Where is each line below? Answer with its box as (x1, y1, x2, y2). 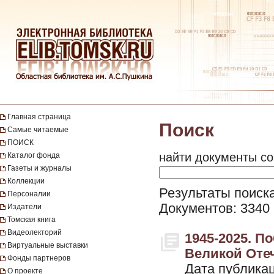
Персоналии (7, 190, 51, 198)
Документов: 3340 (159, 201, 270, 216)
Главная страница (7, 113, 71, 121)
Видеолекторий (7, 228, 62, 237)
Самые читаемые (7, 125, 68, 134)
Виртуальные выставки (7, 241, 88, 250)
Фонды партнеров (7, 254, 70, 262)
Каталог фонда (7, 151, 60, 160)
